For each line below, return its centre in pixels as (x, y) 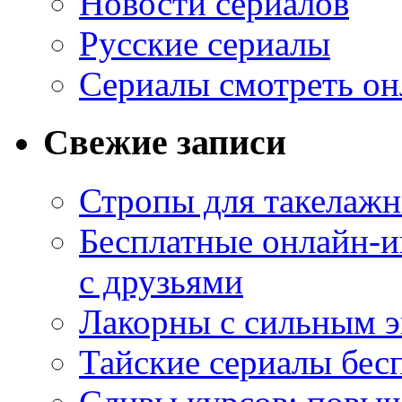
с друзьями (161, 281)
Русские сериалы (205, 44)
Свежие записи (165, 142)
